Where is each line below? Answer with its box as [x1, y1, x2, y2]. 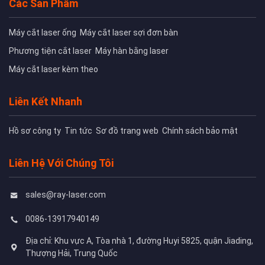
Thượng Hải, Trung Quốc [25, 248, 118, 258]
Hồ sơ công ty [9, 125, 61, 135]
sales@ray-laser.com [25, 189, 106, 199]
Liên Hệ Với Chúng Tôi [9, 156, 114, 169]
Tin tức [64, 125, 92, 135]
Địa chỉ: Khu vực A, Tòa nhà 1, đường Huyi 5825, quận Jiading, [25, 235, 253, 245]
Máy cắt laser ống [9, 27, 76, 37]
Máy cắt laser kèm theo [9, 64, 98, 74]
